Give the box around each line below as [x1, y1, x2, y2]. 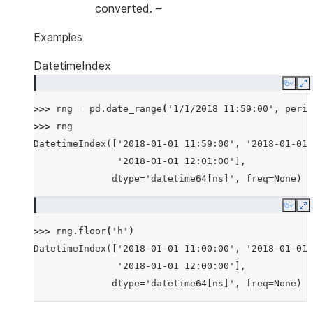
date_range [106, 103, 162, 114]
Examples [34, 30, 82, 44]
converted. [95, 1, 152, 15]
